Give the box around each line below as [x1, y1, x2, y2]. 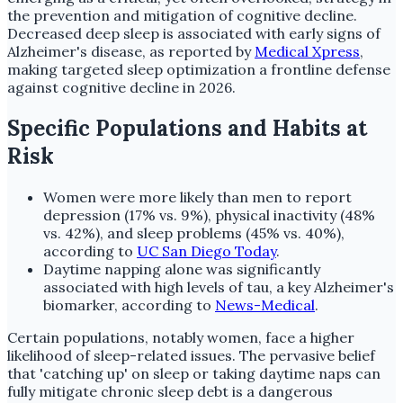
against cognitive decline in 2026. [7, 77, 236, 96]
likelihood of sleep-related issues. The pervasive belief [7, 345, 375, 364]
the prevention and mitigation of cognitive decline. [7, 5, 357, 24]
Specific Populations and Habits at [7, 113, 367, 142]
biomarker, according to [43, 295, 215, 314]
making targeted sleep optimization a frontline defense [7, 59, 390, 78]
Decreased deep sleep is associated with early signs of [7, 23, 381, 42]
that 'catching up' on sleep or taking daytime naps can [7, 363, 381, 382]
